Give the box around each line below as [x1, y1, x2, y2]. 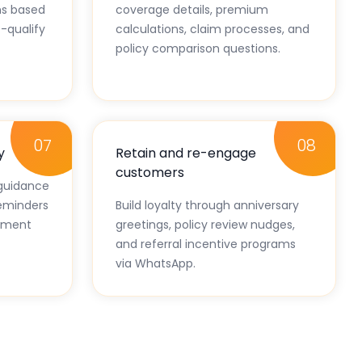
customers [116, 162, 184, 182]
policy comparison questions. [116, 40, 280, 57]
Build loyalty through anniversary [116, 196, 299, 213]
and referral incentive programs [116, 235, 296, 252]
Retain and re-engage [116, 143, 256, 162]
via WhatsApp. [116, 255, 196, 271]
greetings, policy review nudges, [116, 216, 295, 233]
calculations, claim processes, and [116, 20, 309, 37]
